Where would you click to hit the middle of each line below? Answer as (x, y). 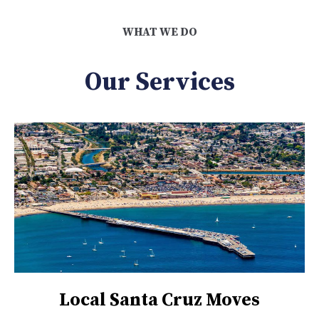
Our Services (159, 82)
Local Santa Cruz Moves (159, 300)
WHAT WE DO (159, 32)
